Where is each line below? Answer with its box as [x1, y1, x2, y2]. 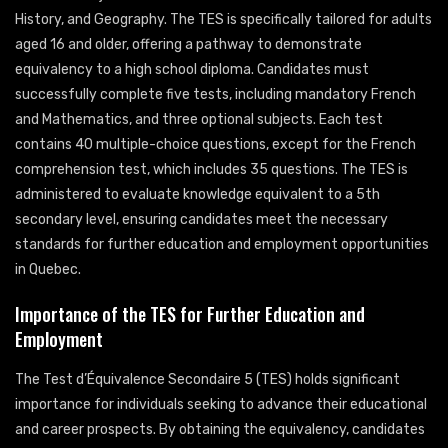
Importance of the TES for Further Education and [15, 300, 365, 327]
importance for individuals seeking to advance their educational [15, 395, 427, 413]
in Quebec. [15, 260, 81, 278]
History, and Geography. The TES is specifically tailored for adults [15, 10, 432, 28]
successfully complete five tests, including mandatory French [15, 85, 416, 103]
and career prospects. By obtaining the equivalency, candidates [15, 420, 425, 438]
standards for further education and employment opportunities [15, 235, 429, 253]
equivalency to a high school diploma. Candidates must [15, 60, 369, 78]
